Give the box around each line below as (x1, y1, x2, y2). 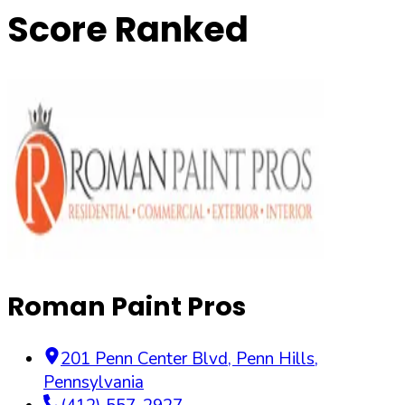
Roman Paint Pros (7, 287, 246, 325)
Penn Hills (236, 347, 315, 372)
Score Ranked (7, 5, 249, 54)
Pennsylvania (43, 371, 144, 395)
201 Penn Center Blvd (61, 347, 228, 372)
